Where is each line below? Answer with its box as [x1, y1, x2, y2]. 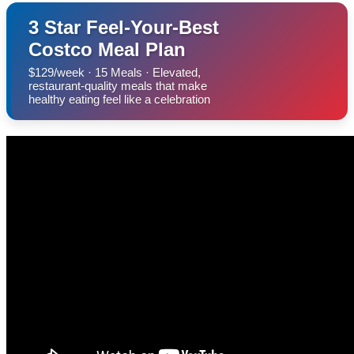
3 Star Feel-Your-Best [28, 16, 219, 38]
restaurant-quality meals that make [28, 78, 207, 92]
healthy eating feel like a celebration [28, 92, 210, 106]
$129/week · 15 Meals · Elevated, [28, 65, 201, 79]
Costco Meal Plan [28, 38, 186, 60]
